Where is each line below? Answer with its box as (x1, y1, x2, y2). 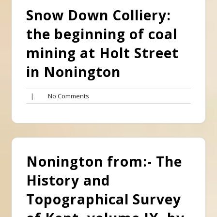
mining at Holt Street (26, 43, 179, 62)
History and (26, 170, 110, 189)
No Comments (44, 91, 89, 100)
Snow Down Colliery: (26, 5, 171, 24)
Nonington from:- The (26, 152, 182, 170)
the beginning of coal (26, 24, 177, 43)
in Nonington (26, 62, 121, 81)
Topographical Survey (26, 189, 181, 208)
